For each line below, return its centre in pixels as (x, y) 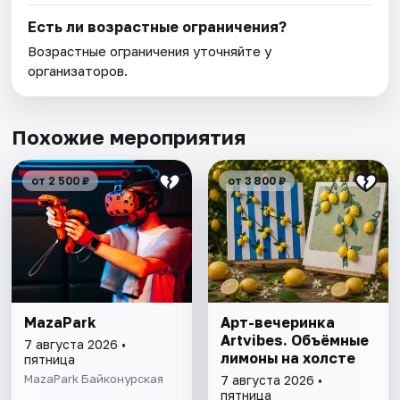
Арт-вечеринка (277, 323)
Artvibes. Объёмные (294, 341)
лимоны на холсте (287, 358)
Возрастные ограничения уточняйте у (150, 51)
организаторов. (78, 71)
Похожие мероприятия (129, 137)
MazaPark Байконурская (94, 379)
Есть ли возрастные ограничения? (158, 27)
